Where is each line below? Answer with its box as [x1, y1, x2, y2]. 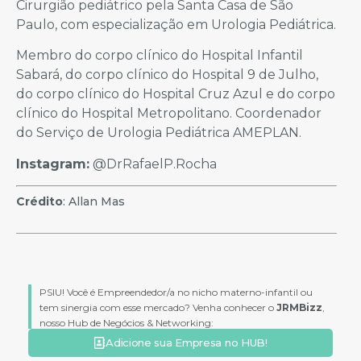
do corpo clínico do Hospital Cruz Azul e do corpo [16, 86, 335, 102]
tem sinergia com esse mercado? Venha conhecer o [39, 301, 276, 314]
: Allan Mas [63, 194, 125, 210]
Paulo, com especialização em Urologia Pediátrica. [16, 16, 336, 32]
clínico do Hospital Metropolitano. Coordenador [16, 106, 322, 122]
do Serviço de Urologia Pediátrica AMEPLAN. [16, 125, 301, 141]
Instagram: [16, 156, 89, 172]
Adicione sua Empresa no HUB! [106, 336, 268, 350]
